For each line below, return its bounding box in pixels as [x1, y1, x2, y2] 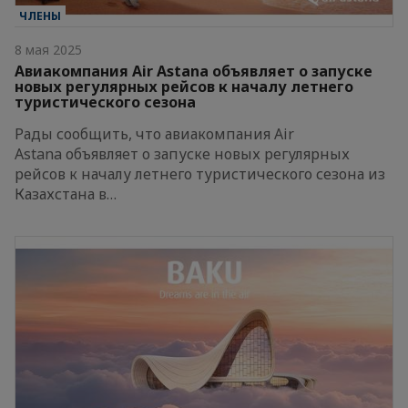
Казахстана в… [15, 183, 117, 204]
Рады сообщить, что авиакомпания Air [15, 123, 294, 144]
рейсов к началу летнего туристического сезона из [15, 163, 385, 184]
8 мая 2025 [15, 40, 82, 58]
